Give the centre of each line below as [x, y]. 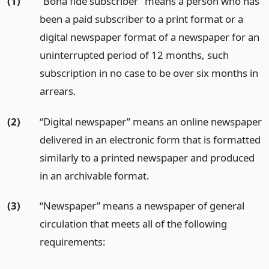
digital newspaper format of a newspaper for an [149, 37]
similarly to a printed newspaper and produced [147, 157]
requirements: [72, 242]
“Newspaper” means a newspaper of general [142, 206]
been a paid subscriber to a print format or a [141, 19]
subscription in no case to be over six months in [149, 73]
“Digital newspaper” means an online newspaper [150, 121]
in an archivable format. [94, 175]
